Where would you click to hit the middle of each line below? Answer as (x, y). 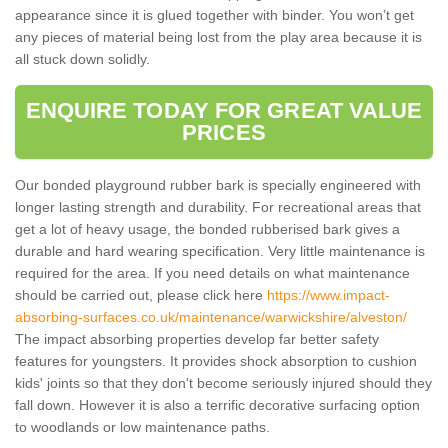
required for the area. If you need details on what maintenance (212, 272)
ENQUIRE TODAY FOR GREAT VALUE (224, 110)
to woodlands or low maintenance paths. (142, 426)
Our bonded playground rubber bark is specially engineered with (218, 184)
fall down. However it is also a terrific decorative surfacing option (217, 404)
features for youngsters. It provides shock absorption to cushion (216, 360)
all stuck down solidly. (82, 58)
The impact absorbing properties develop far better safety (197, 338)
